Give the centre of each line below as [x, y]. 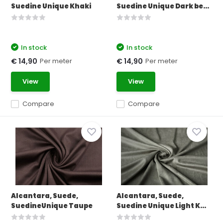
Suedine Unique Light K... [161, 206]
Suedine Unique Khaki [51, 6]
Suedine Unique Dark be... [163, 6]
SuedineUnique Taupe [52, 206]
